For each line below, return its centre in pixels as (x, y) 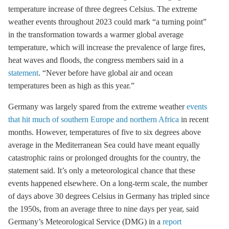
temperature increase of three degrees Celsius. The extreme (103, 9)
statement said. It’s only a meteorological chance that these (102, 170)
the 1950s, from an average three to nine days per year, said (104, 209)
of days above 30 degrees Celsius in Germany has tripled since (109, 196)
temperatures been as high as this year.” (71, 86)
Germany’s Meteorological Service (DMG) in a (85, 222)
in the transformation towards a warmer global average (96, 35)
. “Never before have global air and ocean (106, 73)
